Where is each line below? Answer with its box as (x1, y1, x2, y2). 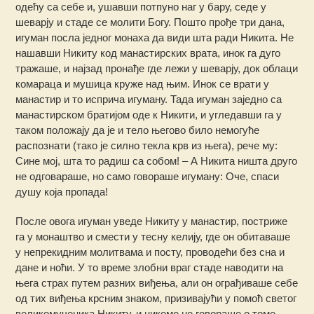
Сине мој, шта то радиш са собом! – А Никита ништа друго (15, 155, 298, 168)
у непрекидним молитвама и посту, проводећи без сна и (15, 246, 285, 259)
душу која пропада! (15, 186, 109, 198)
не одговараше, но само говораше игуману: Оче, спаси (15, 170, 280, 183)
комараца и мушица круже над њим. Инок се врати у (15, 78, 270, 90)
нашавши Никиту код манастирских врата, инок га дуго (15, 47, 281, 60)
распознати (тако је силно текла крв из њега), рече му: (15, 139, 278, 152)
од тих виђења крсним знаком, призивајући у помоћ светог (15, 292, 297, 305)
